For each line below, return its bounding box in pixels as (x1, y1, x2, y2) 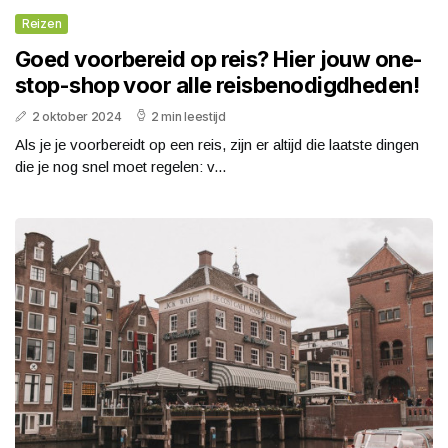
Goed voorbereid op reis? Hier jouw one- (15, 45, 423, 72)
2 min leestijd (150, 108, 226, 124)
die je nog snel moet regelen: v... (15, 157, 226, 175)
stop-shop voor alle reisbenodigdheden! (15, 71, 420, 98)
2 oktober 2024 (31, 108, 122, 124)
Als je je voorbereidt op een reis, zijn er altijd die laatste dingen (15, 135, 419, 153)
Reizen (22, 15, 62, 31)
